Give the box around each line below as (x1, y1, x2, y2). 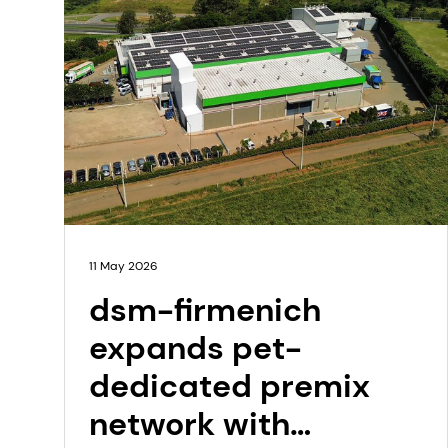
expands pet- (89, 326, 302, 369)
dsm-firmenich (89, 288, 321, 331)
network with (89, 402, 290, 445)
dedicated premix (89, 364, 370, 407)
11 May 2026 (89, 257, 158, 274)
